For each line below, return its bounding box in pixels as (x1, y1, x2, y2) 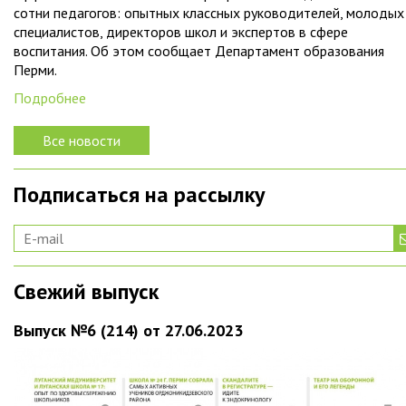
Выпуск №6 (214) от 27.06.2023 (14, 320, 243, 341)
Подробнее (14, 89, 86, 107)
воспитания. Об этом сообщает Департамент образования (14, 42, 384, 60)
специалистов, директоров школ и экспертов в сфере (14, 23, 348, 41)
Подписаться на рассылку (14, 180, 265, 208)
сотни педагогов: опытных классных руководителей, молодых (14, 4, 404, 22)
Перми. (14, 61, 57, 79)
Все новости (43, 131, 121, 150)
